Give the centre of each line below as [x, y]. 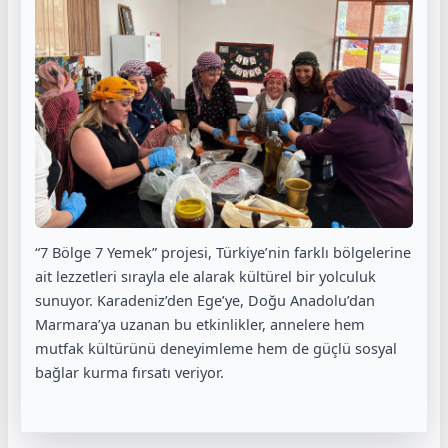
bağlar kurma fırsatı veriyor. [129, 372]
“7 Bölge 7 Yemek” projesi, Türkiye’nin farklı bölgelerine [223, 252]
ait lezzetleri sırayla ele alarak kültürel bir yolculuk [205, 276]
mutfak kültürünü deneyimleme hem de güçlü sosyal [216, 348]
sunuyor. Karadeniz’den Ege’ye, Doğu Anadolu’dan [205, 300]
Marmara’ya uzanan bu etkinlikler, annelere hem [200, 324]
